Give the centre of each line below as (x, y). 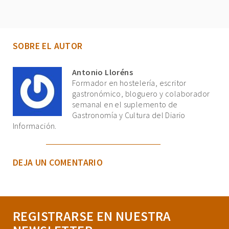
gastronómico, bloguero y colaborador (141, 94)
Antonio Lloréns (102, 72)
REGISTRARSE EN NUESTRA (92, 216)
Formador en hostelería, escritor (129, 83)
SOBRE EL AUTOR (48, 46)
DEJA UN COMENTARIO (58, 163)
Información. (35, 126)
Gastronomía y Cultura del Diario (129, 115)
